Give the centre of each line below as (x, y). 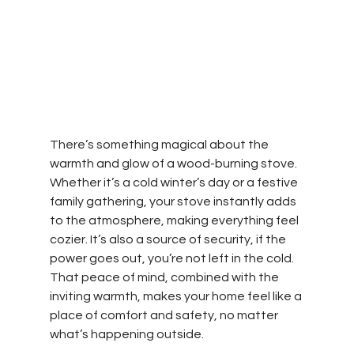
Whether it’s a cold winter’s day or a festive (175, 182)
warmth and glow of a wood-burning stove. (174, 163)
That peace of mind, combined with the (165, 277)
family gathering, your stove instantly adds (174, 201)
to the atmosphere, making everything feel (175, 220)
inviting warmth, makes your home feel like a (177, 296)
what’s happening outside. (126, 334)
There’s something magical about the (160, 144)
